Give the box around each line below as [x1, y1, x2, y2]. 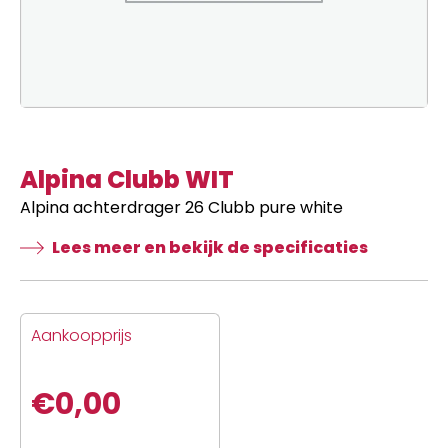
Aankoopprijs [31, 323, 132, 347]
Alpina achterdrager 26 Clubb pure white [20, 195, 343, 219]
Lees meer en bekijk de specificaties [52, 235, 368, 259]
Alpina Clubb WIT [20, 162, 234, 196]
